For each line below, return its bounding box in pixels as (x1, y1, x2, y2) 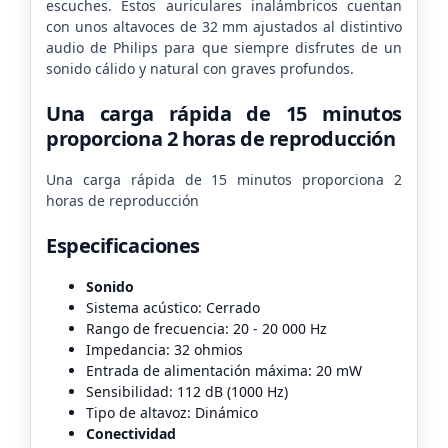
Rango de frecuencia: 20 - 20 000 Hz (86, 318, 327, 338)
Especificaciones (46, 231, 200, 259)
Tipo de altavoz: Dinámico (86, 402, 258, 422)
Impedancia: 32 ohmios (86, 339, 243, 359)
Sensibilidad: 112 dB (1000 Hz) (86, 381, 288, 401)
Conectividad (86, 423, 176, 443)
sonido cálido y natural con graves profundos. (46, 58, 354, 78)
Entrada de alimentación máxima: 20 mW (86, 360, 362, 380)
